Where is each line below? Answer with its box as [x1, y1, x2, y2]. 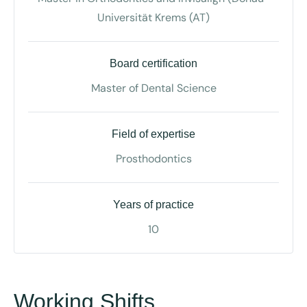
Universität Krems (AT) [97, 10, 210, 25]
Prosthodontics [115, 151, 192, 166]
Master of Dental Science [90, 80, 217, 95]
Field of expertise [112, 127, 195, 140]
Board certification [110, 57, 197, 69]
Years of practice [113, 198, 194, 210]
